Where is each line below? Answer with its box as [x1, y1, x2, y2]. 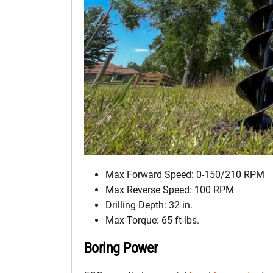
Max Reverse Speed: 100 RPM [105, 183, 234, 196]
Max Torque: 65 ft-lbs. [105, 214, 199, 226]
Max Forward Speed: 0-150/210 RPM [105, 168, 264, 180]
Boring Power [84, 239, 158, 257]
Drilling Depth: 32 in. [105, 199, 193, 211]
